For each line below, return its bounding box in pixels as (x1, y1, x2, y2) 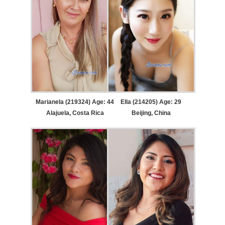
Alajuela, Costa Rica (46, 109, 104, 117)
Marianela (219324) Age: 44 (36, 98, 115, 106)
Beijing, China (131, 109, 171, 117)
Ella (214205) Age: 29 (121, 98, 182, 106)
